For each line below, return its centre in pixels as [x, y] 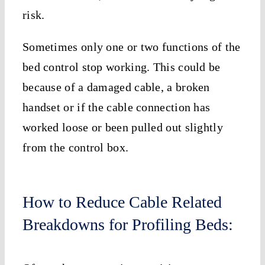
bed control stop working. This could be [121, 67]
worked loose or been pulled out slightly [122, 127]
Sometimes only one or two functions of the [131, 46]
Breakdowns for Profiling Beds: [127, 224]
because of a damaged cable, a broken [116, 87]
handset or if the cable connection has [116, 107]
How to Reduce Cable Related [122, 202]
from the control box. [75, 147]
